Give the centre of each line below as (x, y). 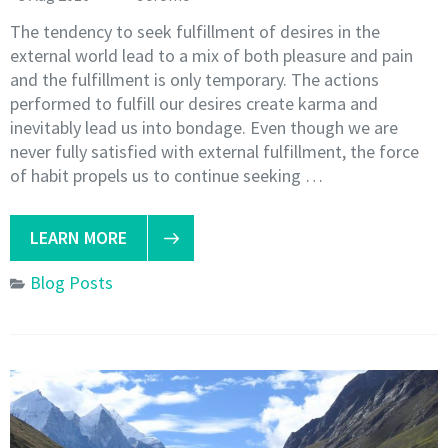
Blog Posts (71, 282)
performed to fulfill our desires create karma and (194, 103)
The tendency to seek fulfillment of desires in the (195, 31)
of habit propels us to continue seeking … (166, 175)
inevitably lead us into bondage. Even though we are (204, 127)
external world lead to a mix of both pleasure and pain (211, 55)
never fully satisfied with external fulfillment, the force (214, 151)
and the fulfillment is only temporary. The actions (194, 79)
